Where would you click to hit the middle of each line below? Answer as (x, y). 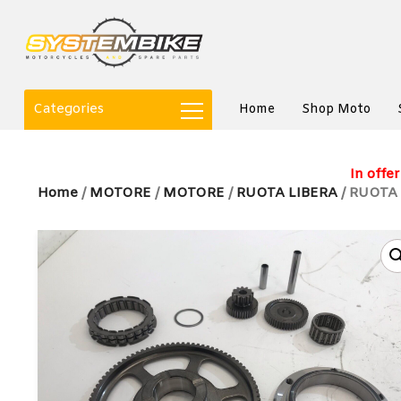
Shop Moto (336, 110)
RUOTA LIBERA (287, 193)
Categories (68, 109)
